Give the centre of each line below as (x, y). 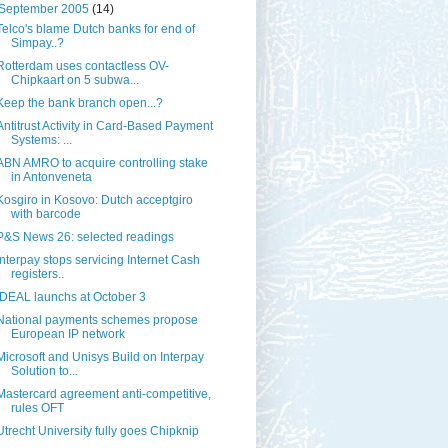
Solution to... (44, 371)
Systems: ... (41, 140)
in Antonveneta (51, 177)
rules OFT (37, 408)
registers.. (37, 274)
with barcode (45, 214)
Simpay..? (37, 43)
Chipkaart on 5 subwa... (74, 80)
